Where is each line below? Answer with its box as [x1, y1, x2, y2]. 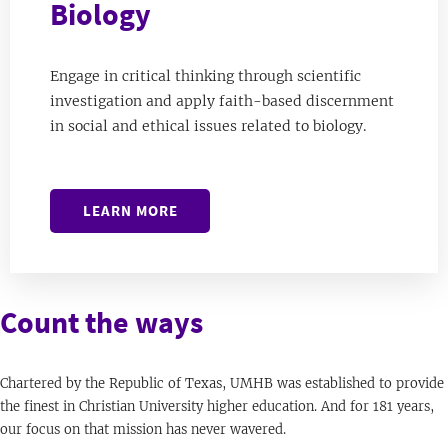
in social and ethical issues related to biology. [50, 117, 366, 136]
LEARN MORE [82, 201, 178, 221]
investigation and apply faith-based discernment [50, 92, 394, 111]
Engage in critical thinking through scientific [50, 67, 361, 86]
